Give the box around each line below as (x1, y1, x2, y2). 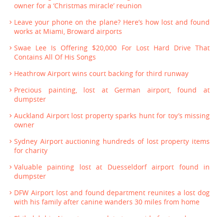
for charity (14, 146, 47, 155)
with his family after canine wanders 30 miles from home (14, 197, 200, 206)
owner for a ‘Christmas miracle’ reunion (14, 1, 142, 10)
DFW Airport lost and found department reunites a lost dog (14, 188, 210, 197)
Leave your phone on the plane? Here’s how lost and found (14, 17, 210, 27)
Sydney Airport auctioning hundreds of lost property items (14, 137, 210, 146)
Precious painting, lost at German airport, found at (14, 85, 210, 94)
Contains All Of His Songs (14, 52, 96, 62)
